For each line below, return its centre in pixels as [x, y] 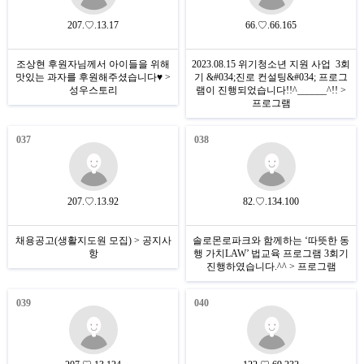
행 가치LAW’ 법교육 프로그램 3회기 [271, 253]
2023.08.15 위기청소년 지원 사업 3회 [271, 64]
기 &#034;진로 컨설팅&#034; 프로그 [271, 77]
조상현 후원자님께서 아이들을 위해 [93, 64]
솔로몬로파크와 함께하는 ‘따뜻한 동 [271, 240]
